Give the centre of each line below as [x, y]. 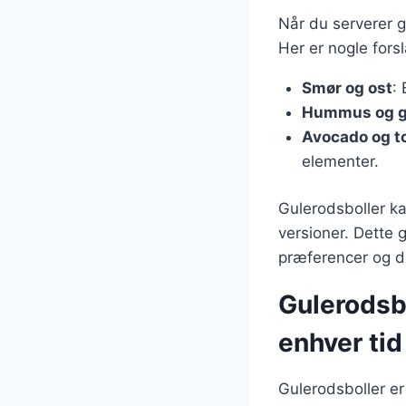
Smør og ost [347, 87]
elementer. [340, 161]
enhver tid [340, 343]
